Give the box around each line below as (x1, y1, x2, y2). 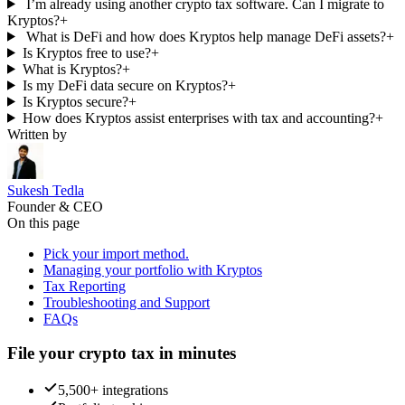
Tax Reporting (43, 278, 126, 294)
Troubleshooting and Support (43, 294, 210, 310)
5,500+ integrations (58, 382, 168, 399)
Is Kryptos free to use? (22, 44, 151, 61)
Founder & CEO (7, 198, 103, 214)
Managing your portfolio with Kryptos (43, 261, 262, 278)
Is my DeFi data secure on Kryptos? (22, 77, 228, 93)
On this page (7, 214, 80, 231)
